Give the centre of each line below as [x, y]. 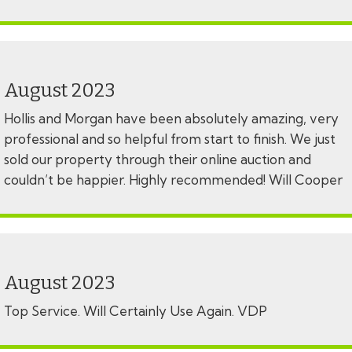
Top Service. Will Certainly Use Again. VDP [136, 311]
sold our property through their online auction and [158, 159]
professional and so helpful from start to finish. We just [170, 139]
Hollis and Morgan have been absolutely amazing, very [171, 119]
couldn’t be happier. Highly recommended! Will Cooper [173, 180]
